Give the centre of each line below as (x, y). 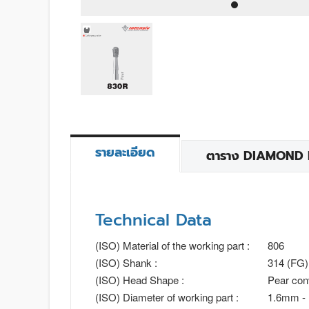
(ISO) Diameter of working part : (167, 297)
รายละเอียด (125, 152)
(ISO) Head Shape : (140, 279)
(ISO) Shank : (126, 262)
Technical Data (153, 220)
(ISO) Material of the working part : (172, 245)
